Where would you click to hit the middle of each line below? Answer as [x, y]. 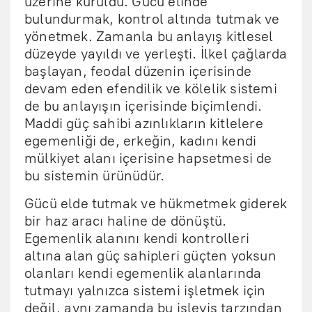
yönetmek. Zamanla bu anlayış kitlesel [149, 36]
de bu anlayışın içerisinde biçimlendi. [143, 106]
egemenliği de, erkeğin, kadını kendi [141, 141]
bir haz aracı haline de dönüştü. [126, 221]
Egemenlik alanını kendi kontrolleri [137, 238]
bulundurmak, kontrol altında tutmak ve [152, 19]
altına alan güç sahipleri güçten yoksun [150, 256]
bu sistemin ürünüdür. [96, 175]
